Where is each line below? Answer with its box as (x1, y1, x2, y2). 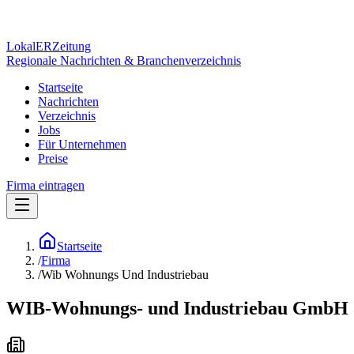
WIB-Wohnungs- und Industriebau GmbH (6, 297, 348, 318)
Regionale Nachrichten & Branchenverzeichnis (6, 54, 241, 67)
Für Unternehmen (38, 137, 126, 151)
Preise (38, 152, 68, 165)
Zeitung (52, 40, 91, 53)
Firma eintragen (6, 179, 85, 192)
